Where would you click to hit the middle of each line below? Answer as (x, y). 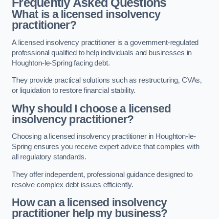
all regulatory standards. (49, 157)
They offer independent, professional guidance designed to (102, 174)
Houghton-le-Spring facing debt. (61, 63)
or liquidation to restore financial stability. (74, 91)
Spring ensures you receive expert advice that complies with (106, 147)
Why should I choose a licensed (91, 108)
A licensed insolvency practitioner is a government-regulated (105, 42)
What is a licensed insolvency (86, 14)
